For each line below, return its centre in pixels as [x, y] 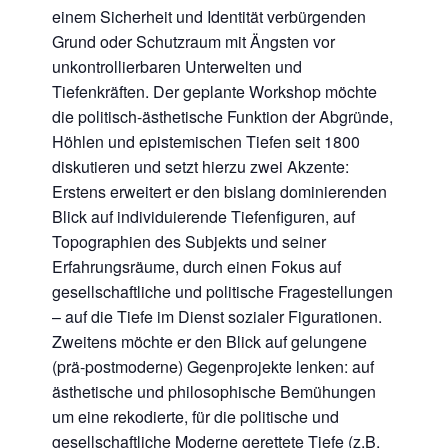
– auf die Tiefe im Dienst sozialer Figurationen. [217, 316]
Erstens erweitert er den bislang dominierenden [219, 191]
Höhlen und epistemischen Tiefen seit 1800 [206, 141]
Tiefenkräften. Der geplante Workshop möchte [214, 91]
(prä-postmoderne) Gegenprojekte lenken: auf [213, 366]
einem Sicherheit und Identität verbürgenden [209, 16]
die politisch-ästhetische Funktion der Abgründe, [222, 116]
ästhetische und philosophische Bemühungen [214, 391]
